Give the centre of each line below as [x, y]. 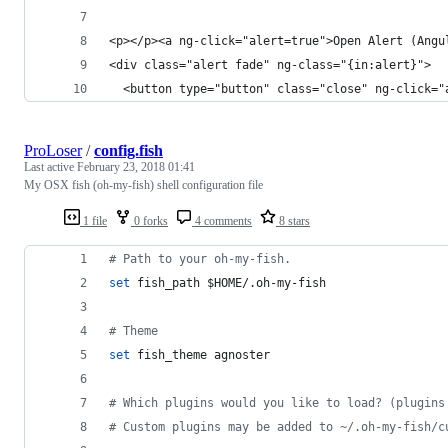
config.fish [128, 150]
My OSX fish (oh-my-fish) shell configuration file [143, 184]
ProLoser [53, 150]
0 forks [149, 220]
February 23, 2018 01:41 [136, 166]
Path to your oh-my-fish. [203, 258]
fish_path [168, 282]
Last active [50, 166]
